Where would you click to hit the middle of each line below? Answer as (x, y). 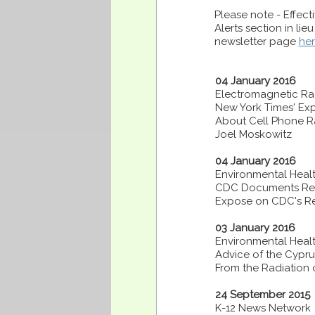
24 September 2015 (263, 295)
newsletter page (256, 41)
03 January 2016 (255, 228)
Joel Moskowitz (253, 134)
